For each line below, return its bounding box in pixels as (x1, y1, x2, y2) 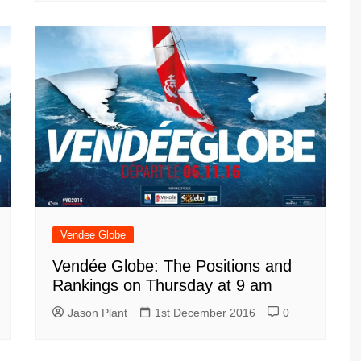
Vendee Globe (60, 228, 126, 241)
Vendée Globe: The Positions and (52, 256, 292, 275)
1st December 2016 (155, 305, 255, 319)
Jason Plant (68, 305, 127, 319)
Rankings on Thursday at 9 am (52, 276, 272, 294)
